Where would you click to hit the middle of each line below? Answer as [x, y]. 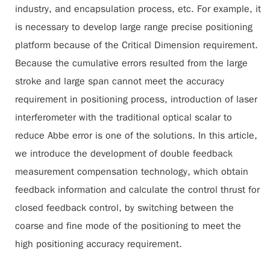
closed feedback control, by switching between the [124, 208]
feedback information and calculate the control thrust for [137, 190]
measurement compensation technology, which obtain [132, 172]
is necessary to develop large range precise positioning [134, 27]
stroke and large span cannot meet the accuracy [120, 81]
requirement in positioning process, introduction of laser [136, 99]
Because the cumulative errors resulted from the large [131, 63]
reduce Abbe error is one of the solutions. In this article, [136, 136]
